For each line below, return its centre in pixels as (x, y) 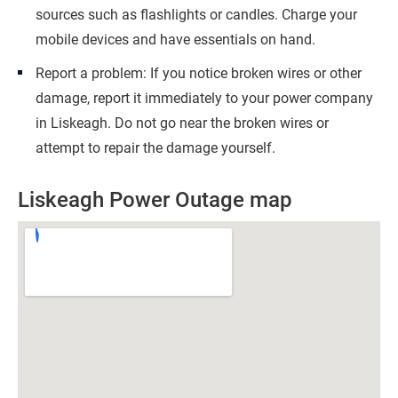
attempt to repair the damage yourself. (155, 148)
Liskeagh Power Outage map (155, 200)
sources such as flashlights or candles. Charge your (196, 15)
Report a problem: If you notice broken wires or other (199, 73)
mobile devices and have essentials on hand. (175, 40)
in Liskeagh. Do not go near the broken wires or (182, 123)
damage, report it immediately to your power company (204, 98)
